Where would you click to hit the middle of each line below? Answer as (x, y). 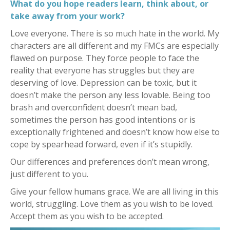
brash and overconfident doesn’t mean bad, (94, 107)
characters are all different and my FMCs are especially (114, 45)
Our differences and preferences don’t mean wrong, (110, 161)
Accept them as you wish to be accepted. (87, 216)
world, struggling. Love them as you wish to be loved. (112, 204)
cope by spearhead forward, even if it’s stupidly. (101, 144)
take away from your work (65, 16)
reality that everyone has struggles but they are (102, 70)
